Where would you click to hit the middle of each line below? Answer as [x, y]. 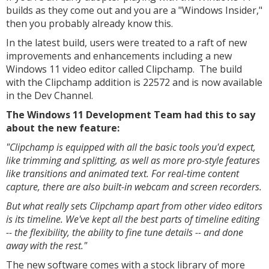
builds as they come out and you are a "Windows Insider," [134, 10]
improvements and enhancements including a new [119, 56]
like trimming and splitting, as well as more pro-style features [133, 160]
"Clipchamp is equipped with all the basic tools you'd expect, [131, 147]
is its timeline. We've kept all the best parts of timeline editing [133, 219]
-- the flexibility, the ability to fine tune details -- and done [125, 232]
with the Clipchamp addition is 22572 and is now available [134, 82]
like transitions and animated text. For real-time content [122, 174]
